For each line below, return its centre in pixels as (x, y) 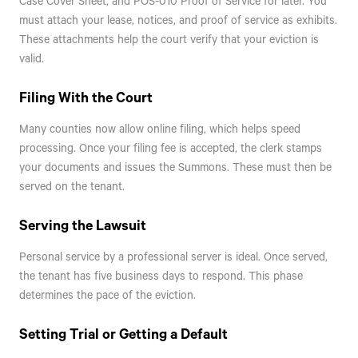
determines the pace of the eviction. (107, 295)
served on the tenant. (72, 186)
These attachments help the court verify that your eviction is (169, 39)
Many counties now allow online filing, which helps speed (160, 129)
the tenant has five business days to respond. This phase (161, 276)
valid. (32, 58)
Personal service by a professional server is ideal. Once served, (173, 257)
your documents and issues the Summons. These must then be (175, 167)
